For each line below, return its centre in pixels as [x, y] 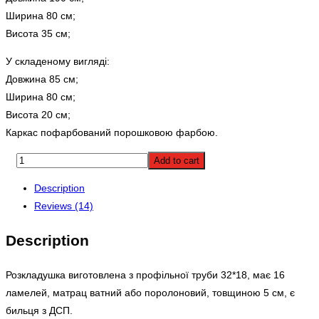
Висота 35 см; [38, 33]
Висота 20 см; [38, 114]
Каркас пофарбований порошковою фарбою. [112, 132]
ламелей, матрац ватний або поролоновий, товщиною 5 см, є [150, 292]
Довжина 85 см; [42, 79]
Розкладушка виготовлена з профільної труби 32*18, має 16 [145, 274]
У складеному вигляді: [58, 61]
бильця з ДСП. [39, 310]
